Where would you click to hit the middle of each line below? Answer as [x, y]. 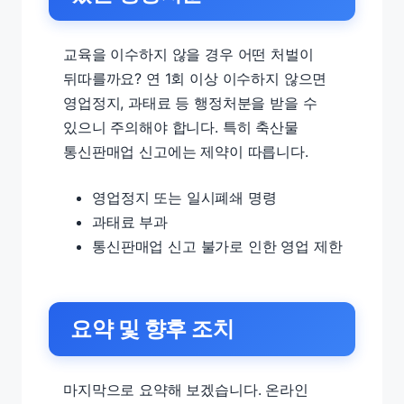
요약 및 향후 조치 [152, 329]
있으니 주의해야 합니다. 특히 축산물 [181, 127]
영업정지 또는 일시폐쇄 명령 [184, 197]
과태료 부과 [130, 222]
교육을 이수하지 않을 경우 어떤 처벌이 [188, 54]
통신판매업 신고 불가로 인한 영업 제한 [217, 246]
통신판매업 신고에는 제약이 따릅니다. [186, 151]
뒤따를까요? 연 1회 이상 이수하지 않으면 [195, 78]
